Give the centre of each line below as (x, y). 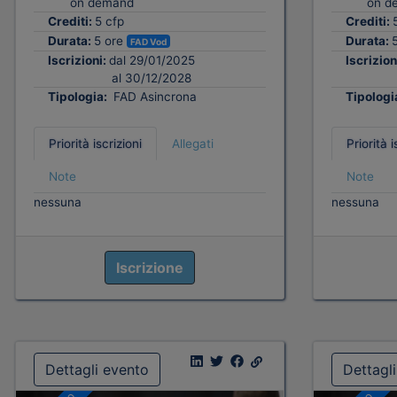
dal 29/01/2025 (152, 61)
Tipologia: (79, 97)
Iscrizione (149, 268)
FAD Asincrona (153, 97)
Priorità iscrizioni (95, 144)
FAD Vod (149, 41)
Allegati (193, 144)
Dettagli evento (97, 370)
